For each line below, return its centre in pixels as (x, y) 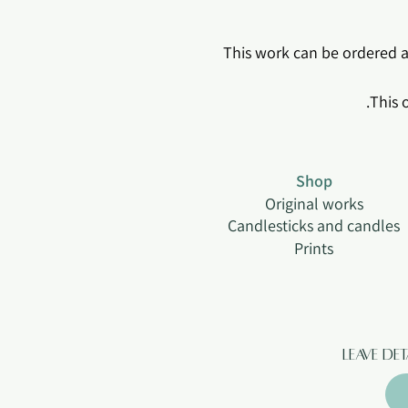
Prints (314, 248)
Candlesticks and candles (314, 225)
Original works (314, 204)
